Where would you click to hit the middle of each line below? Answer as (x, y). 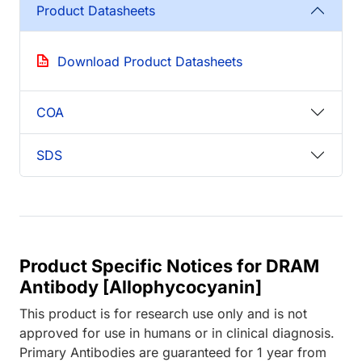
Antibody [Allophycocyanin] (141, 287)
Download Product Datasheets (150, 62)
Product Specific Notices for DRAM (169, 266)
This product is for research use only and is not (163, 314)
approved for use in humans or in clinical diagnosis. (177, 333)
